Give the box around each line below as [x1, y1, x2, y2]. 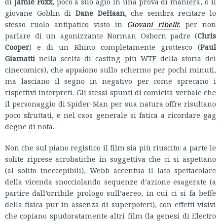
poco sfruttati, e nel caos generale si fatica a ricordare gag [5, 110, 216, 120]
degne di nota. [5, 121, 54, 131]
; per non [179, 19, 216, 29]
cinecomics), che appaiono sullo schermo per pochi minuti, [5, 64, 216, 74]
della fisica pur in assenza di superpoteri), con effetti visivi [5, 199, 216, 209]
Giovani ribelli [127, 19, 179, 29]
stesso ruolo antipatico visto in [5, 19, 127, 29]
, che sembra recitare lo [124, 7, 216, 18]
